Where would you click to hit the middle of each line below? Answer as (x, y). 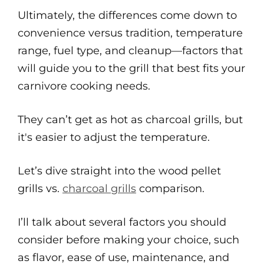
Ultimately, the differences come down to (127, 15)
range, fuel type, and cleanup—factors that (130, 51)
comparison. (170, 189)
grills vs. (40, 189)
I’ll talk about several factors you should (122, 222)
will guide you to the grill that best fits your (131, 68)
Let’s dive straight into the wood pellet (119, 171)
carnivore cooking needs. (84, 86)
